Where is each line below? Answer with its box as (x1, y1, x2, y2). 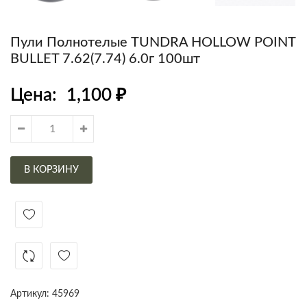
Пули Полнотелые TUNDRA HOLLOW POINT (10, 36, 295, 50)
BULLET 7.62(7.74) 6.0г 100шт (10, 52, 200, 66)
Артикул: (10, 289, 52, 299)
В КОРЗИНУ (24, 165, 79, 175)
